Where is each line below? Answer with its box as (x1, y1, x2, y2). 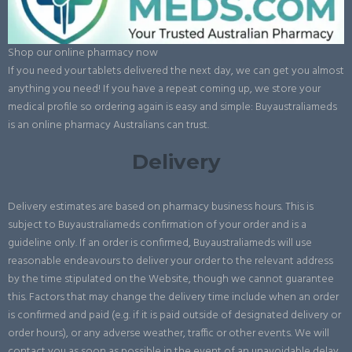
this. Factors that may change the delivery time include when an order (8, 288, 339, 307)
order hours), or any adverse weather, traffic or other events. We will (8, 324, 329, 343)
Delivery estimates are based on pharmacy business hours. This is (8, 198, 313, 217)
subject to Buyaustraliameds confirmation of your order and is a (8, 216, 306, 235)
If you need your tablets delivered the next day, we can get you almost (8, 62, 344, 81)
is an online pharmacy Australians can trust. (8, 116, 209, 135)
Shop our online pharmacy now (8, 44, 158, 63)
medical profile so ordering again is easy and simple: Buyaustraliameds (8, 98, 337, 117)
